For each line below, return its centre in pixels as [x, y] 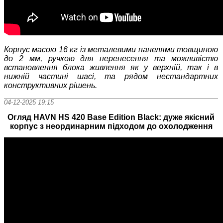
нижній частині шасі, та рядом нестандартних [111, 77]
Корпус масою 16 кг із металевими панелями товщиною [111, 50]
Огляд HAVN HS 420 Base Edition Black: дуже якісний [111, 117]
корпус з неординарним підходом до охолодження [111, 126]
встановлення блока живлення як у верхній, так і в [111, 68]
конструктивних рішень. [51, 86]
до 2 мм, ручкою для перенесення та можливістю [111, 59]
